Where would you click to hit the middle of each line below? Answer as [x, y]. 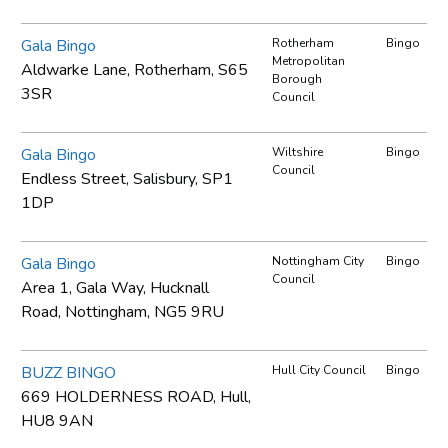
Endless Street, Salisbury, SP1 [127, 178]
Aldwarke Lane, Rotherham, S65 [134, 69]
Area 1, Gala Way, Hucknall [115, 287]
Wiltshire [297, 151]
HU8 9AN [57, 420]
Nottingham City [318, 260]
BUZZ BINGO [68, 372]
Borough [297, 78]
